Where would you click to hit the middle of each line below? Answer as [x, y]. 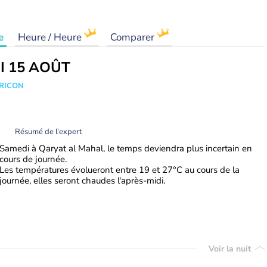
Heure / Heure [51, 37]
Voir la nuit [231, 249]
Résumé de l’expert [49, 131]
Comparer [133, 37]
